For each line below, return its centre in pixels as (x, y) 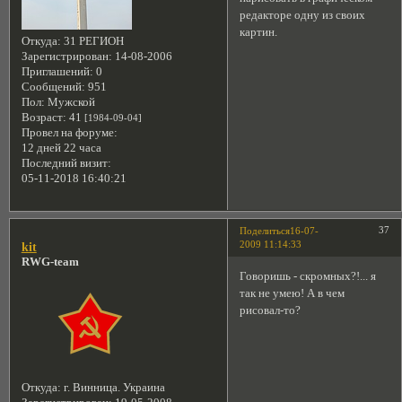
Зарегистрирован (65, 56)
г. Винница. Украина (113, 387)
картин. (259, 33)
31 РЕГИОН (92, 41)
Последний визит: (66, 163)
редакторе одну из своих (303, 16)
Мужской (70, 102)
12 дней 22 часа (61, 148)
